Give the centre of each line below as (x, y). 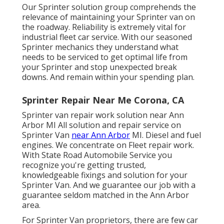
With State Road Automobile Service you (97, 155)
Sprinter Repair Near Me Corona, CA (103, 100)
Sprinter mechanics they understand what (100, 47)
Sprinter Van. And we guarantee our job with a (109, 185)
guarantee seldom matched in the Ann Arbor (105, 195)
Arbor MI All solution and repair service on (101, 125)
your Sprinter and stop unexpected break (99, 67)
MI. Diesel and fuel (165, 135)
